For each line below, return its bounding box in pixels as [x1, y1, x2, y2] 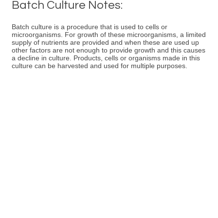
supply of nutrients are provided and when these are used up [12, 38, 199, 46]
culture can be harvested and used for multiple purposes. [12, 62, 187, 70]
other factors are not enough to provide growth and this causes [12, 46, 205, 54]
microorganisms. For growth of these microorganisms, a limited [12, 31, 206, 38]
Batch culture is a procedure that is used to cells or [12, 23, 167, 31]
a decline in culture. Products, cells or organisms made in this [12, 54, 200, 62]
